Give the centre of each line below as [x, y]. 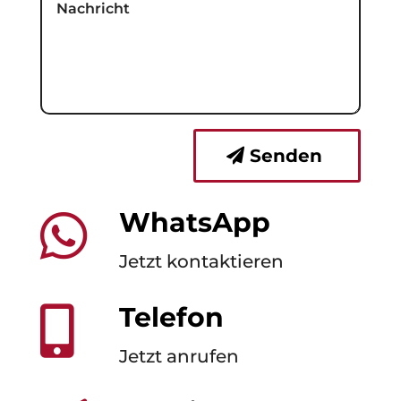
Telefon [171, 317]
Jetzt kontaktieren [201, 261]
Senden [286, 155]
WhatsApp [194, 222]
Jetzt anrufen [179, 356]
